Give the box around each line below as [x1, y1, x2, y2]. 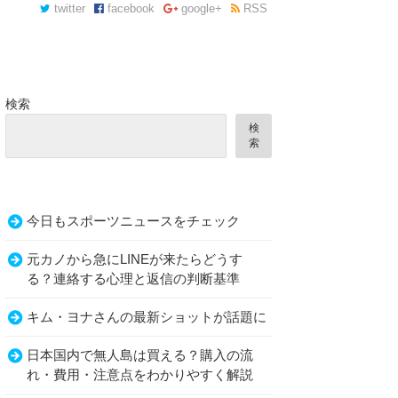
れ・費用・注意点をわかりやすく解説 [27, 368, 253, 382]
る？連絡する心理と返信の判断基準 [27, 272, 240, 286]
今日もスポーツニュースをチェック [27, 214, 240, 228]
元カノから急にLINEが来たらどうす [27, 252, 243, 267]
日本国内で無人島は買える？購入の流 [27, 348, 253, 362]
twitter [51, 3, 85, 15]
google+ [178, 3, 222, 15]
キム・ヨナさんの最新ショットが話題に [27, 310, 267, 324]
